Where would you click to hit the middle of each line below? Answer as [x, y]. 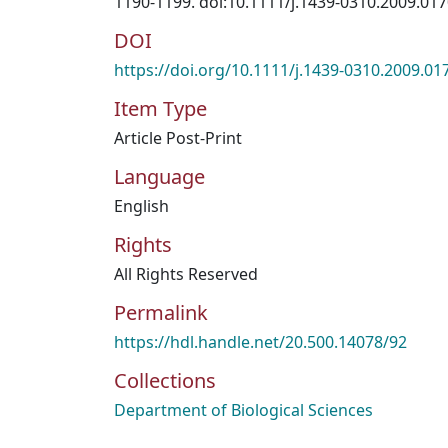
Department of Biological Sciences [243, 410]
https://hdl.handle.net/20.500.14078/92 [260, 342]
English [141, 206]
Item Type [160, 108]
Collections [165, 380]
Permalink [161, 312]
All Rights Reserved [186, 274]
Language [159, 176]
